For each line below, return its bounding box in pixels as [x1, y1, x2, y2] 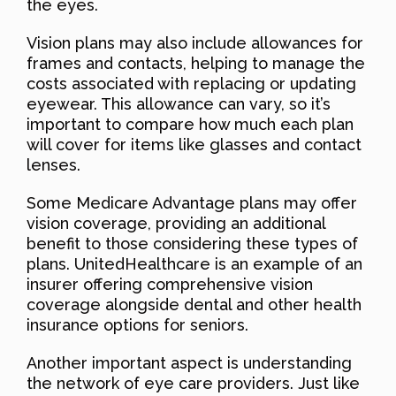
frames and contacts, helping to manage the [27, 53, 365, 72]
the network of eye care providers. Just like [27, 373, 360, 392]
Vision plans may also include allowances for [27, 33, 363, 52]
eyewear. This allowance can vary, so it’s [27, 94, 331, 113]
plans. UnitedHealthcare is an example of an [27, 254, 362, 273]
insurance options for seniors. [27, 315, 248, 334]
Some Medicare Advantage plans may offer [27, 193, 357, 212]
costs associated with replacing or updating [27, 73, 356, 93]
